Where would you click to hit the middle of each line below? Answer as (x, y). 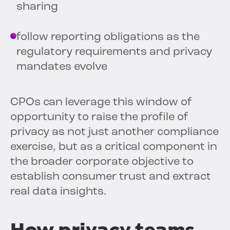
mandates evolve (62, 67)
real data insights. (59, 192)
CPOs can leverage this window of (101, 103)
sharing (37, 7)
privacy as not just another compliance (114, 132)
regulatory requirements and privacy (114, 52)
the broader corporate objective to (102, 162)
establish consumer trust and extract (111, 177)
